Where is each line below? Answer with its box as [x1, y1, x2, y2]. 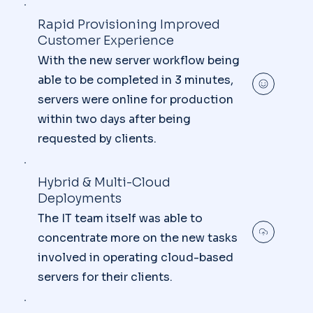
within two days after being [38, 112, 191, 126]
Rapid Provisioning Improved [38, 17, 221, 33]
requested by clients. [38, 131, 157, 146]
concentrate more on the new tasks [38, 230, 238, 245]
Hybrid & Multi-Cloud [38, 174, 171, 190]
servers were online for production [38, 92, 234, 107]
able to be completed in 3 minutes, [38, 73, 234, 87]
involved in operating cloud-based [38, 249, 234, 265]
